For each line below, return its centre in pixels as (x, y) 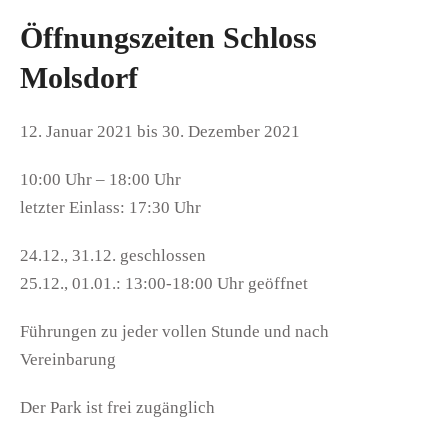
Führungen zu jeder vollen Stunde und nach (174, 331)
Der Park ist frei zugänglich (117, 407)
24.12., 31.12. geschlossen (113, 255)
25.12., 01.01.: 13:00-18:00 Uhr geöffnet (164, 283)
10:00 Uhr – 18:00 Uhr (100, 179)
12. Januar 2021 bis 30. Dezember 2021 (160, 131)
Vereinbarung (68, 359)
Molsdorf (79, 77)
